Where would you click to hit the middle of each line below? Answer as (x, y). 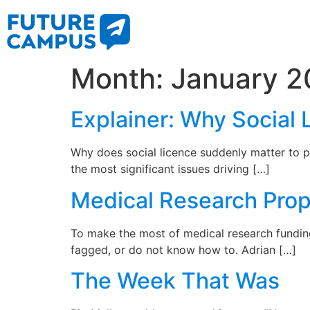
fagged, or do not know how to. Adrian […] (183, 249)
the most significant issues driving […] (170, 169)
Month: (121, 79)
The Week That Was (175, 280)
